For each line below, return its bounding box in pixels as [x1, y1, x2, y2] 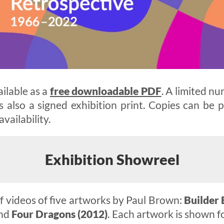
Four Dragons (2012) [11, 207, 108, 220]
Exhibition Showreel [44, 151, 179, 168]
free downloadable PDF [49, 84, 161, 97]
